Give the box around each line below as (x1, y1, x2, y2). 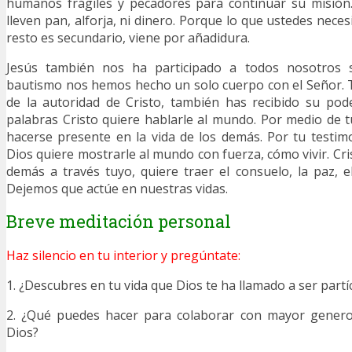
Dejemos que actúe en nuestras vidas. (6, 179, 228, 197)
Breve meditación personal (6, 210, 231, 233)
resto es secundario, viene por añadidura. (6, 28, 250, 46)
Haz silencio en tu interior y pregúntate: (6, 247, 240, 265)
